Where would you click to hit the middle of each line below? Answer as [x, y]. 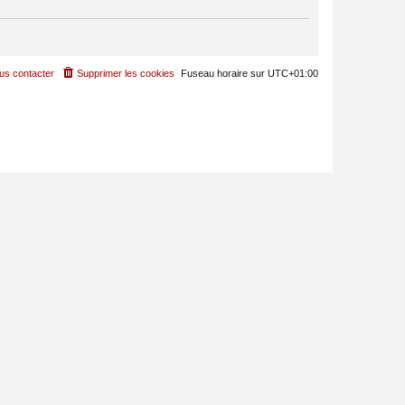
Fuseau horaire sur [224, 74]
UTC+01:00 [293, 74]
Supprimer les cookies [126, 74]
